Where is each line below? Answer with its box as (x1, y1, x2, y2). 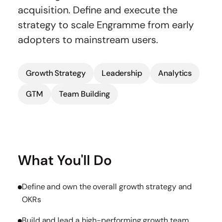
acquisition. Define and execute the (18, 3, 177, 16)
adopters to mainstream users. (18, 33, 158, 46)
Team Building (58, 89, 110, 99)
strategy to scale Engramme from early (18, 18, 194, 31)
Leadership (101, 68, 143, 78)
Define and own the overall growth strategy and (22, 181, 192, 192)
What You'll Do (18, 151, 112, 169)
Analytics (158, 68, 192, 78)
